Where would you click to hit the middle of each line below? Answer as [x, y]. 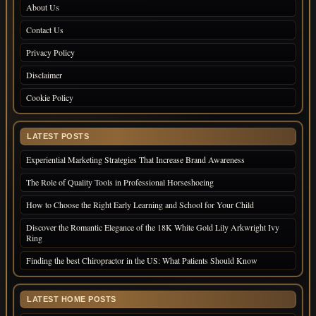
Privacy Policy [50, 53]
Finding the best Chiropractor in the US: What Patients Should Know [142, 261]
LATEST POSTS [58, 136]
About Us [43, 7]
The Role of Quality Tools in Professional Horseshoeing [120, 182]
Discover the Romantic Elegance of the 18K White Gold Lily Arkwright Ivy [153, 227]
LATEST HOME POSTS [72, 299]
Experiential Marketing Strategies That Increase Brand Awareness [135, 160]
